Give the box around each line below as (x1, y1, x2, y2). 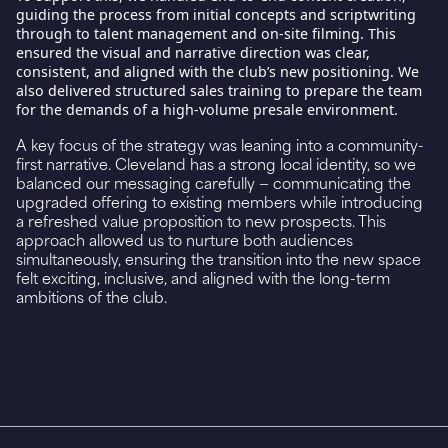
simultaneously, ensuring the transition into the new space (16, 249, 421, 268)
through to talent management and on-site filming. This (16, 24, 396, 43)
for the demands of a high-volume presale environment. (16, 100, 398, 119)
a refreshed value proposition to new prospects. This (16, 211, 386, 230)
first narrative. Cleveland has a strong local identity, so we (16, 154, 416, 173)
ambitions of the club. (16, 287, 167, 306)
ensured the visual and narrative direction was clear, (16, 43, 370, 62)
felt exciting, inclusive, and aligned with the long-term (16, 268, 390, 287)
